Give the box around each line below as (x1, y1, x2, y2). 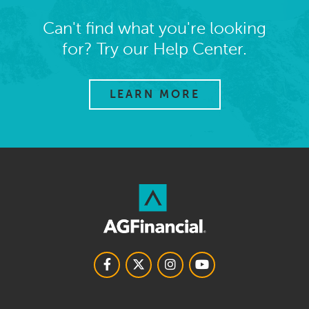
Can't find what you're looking (43, 19, 266, 38)
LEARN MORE (109, 88, 200, 101)
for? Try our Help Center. (62, 39, 247, 59)
